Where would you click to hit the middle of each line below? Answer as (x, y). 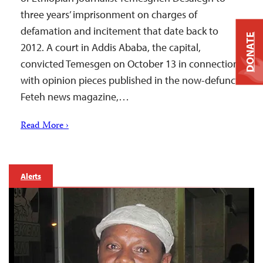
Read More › (45, 126)
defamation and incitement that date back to (119, 31)
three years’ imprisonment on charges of (109, 14)
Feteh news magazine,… (75, 96)
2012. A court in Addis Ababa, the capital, (111, 47)
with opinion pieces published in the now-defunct (130, 80)
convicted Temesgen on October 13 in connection (130, 63)
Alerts (31, 176)
